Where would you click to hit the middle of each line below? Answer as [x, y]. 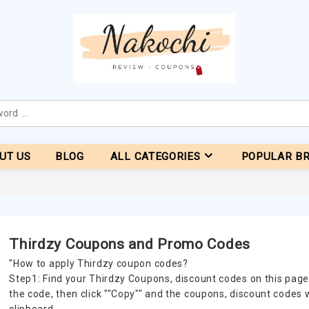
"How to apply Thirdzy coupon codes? [99, 263]
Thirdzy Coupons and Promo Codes [130, 244]
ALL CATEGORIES [155, 157]
